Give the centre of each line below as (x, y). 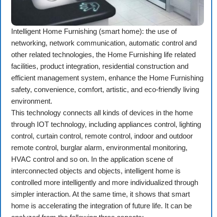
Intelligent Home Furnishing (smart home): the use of (94, 31)
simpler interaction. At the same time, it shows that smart (101, 194)
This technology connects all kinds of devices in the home (102, 112)
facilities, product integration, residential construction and (100, 66)
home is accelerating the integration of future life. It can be (101, 205)
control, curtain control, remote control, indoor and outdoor (102, 136)
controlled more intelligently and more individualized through (105, 182)
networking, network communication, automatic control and (104, 43)
